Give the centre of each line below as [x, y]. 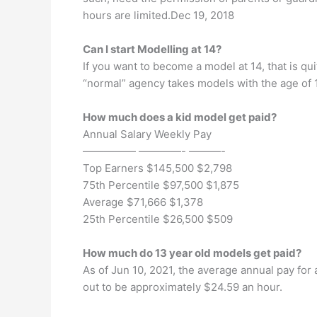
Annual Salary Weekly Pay [147, 134]
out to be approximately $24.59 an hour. [183, 287]
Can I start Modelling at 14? [152, 49]
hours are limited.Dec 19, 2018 [158, 15]
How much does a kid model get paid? [180, 117]
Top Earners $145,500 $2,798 [157, 168]
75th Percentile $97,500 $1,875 [161, 185]
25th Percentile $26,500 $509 [158, 219]
